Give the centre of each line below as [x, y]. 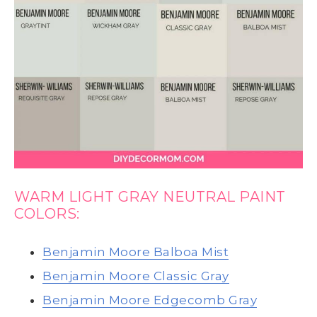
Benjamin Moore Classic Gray [136, 276]
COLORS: [47, 213]
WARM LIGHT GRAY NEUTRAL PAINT [150, 196]
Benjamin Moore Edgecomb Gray [150, 300]
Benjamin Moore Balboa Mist [136, 252]
